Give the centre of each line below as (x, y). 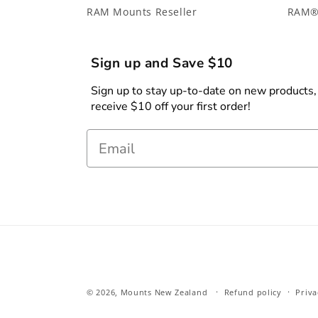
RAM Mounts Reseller (142, 12)
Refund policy (253, 292)
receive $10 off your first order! (171, 106)
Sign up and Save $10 (162, 63)
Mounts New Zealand (164, 292)
